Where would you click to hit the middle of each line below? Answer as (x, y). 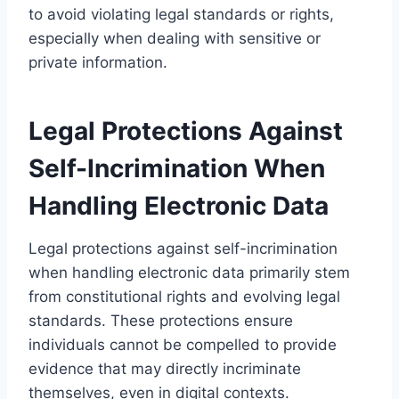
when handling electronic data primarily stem (189, 272)
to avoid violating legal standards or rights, (181, 14)
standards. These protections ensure (161, 320)
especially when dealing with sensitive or (175, 38)
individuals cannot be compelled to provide (183, 344)
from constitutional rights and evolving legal (184, 296)
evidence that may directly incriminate (165, 368)
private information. (98, 62)
